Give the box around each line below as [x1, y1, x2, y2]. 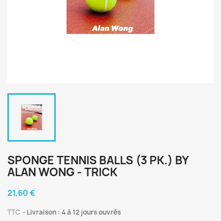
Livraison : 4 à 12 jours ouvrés [27, 208, 121, 217]
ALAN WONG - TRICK [7, 165, 117, 180]
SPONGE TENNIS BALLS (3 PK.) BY [7, 153, 188, 168]
